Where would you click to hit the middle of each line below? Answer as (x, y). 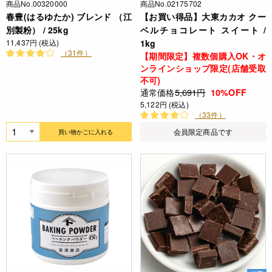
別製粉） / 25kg (37, 30)
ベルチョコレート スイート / (203, 30)
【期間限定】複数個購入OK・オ (203, 56)
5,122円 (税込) (165, 104)
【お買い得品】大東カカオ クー (203, 17)
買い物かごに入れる (86, 132)
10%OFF (228, 93)
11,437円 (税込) (32, 42)
